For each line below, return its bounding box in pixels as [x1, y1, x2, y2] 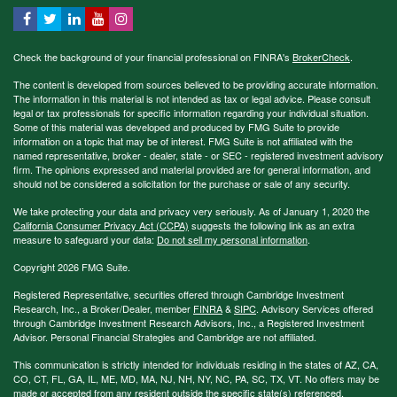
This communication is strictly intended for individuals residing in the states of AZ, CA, [13, 356, 378, 371]
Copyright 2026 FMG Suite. [13, 259, 130, 274]
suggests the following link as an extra [189, 217, 354, 232]
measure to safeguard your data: [13, 231, 157, 246]
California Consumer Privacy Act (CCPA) [13, 217, 189, 232]
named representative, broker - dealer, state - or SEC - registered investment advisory [13, 147, 384, 162]
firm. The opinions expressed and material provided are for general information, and [13, 161, 370, 176]
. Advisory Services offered [256, 300, 373, 315]
